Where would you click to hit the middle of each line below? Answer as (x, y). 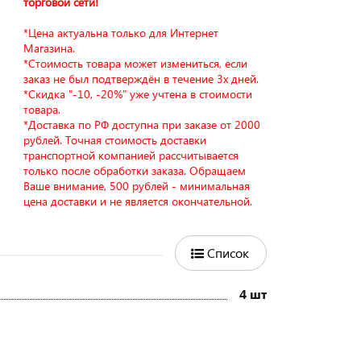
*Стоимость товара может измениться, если (136, 63)
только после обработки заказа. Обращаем (135, 170)
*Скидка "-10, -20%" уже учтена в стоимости (138, 94)
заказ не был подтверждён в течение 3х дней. (141, 79)
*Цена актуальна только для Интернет (121, 33)
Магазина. (50, 48)
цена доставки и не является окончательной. (138, 201)
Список (228, 253)
